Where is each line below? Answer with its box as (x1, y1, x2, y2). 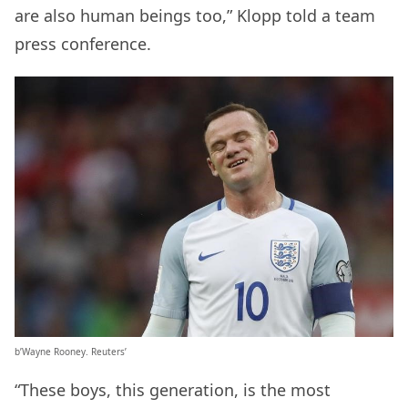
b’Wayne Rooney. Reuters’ (15, 345, 127, 359)
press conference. (15, 32, 151, 55)
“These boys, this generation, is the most (15, 379, 331, 402)
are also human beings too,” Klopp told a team (15, 4, 375, 26)
